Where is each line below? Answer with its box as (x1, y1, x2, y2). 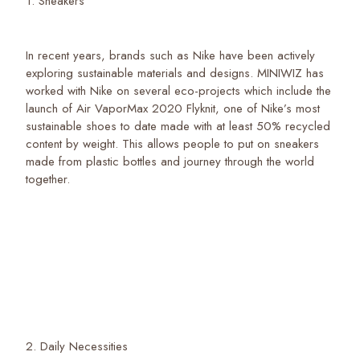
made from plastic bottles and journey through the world (26, 152, 314, 170)
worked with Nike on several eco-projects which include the (26, 81, 331, 100)
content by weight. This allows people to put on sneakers (26, 134, 319, 153)
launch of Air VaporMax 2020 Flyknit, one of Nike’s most (26, 99, 320, 117)
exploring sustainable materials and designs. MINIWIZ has (26, 63, 324, 82)
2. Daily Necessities (26, 337, 132, 355)
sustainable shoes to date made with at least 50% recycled (26, 117, 330, 135)
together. (26, 170, 74, 188)
